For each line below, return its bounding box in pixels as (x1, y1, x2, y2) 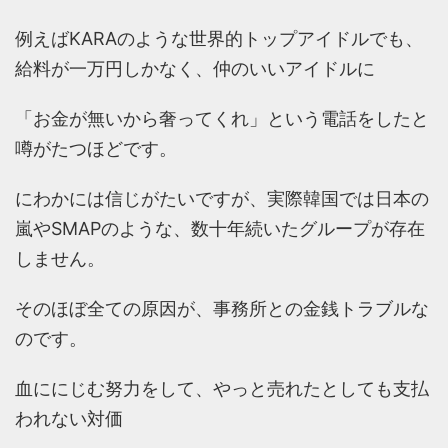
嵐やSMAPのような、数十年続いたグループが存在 (15, 218, 425, 240)
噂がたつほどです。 (15, 138, 177, 160)
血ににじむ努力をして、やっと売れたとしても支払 (15, 378, 429, 400)
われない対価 (15, 408, 123, 430)
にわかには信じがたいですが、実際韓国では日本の (15, 188, 429, 210)
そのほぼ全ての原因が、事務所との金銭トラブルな (15, 298, 429, 320)
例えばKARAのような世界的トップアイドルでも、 (15, 28, 423, 50)
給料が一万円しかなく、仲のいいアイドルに (15, 58, 375, 80)
